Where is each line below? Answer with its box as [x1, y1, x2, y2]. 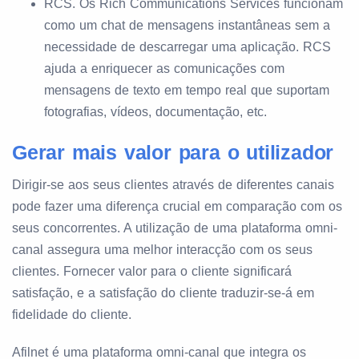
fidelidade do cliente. [12, 308, 131, 321]
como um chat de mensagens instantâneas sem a [44, 18, 330, 32]
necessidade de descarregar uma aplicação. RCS [44, 40, 331, 54]
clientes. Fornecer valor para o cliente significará [12, 264, 292, 278]
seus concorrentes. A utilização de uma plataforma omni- [12, 221, 337, 235]
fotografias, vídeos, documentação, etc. [44, 105, 267, 119]
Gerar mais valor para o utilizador [12, 141, 334, 163]
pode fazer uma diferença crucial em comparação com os [12, 200, 342, 213]
